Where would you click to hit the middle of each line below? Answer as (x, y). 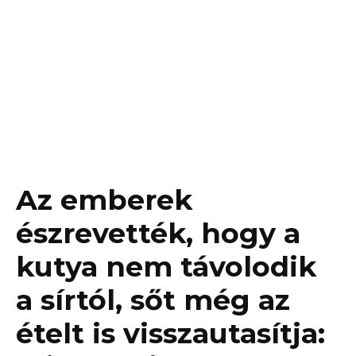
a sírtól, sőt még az (153, 300)
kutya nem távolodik (166, 267)
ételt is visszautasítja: (170, 334)
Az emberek (104, 200)
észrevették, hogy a (158, 234)
